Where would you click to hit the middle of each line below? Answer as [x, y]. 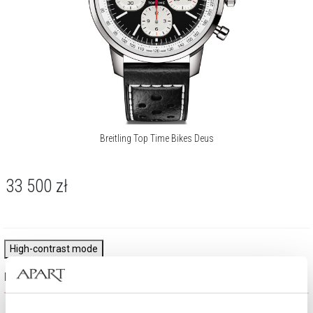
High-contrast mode [54, 249]
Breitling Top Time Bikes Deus [156, 139]
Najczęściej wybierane [54, 277]
